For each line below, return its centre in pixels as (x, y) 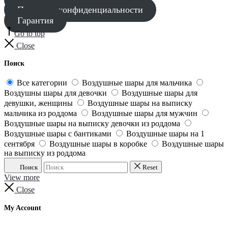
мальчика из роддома (40, 113)
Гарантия (35, 20)
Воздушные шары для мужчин (145, 113)
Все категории (42, 83)
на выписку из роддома (45, 153)
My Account (23, 208)
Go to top (30, 33)
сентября (19, 144)
